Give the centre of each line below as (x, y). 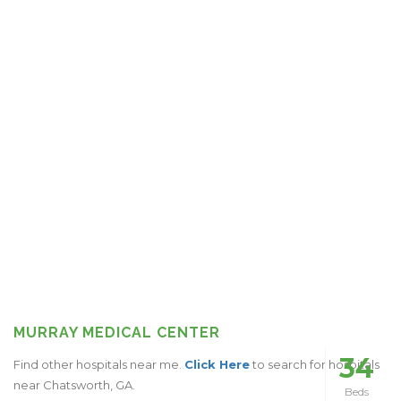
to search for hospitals (315, 364)
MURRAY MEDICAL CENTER (117, 333)
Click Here (217, 364)
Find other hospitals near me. (99, 364)
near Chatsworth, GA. (74, 385)
